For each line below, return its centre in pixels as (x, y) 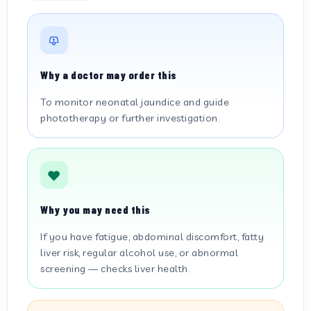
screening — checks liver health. (115, 269)
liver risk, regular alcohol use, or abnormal (139, 253)
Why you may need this (95, 209)
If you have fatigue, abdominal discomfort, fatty (152, 237)
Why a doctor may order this (109, 75)
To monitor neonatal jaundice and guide (135, 102)
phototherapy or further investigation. (130, 118)
